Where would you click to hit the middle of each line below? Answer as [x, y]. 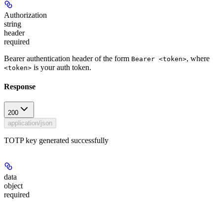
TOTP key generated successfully [56, 141]
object [13, 186]
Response [20, 86]
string [13, 24]
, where [198, 58]
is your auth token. [61, 67]
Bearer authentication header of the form [68, 58]
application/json [30, 123]
